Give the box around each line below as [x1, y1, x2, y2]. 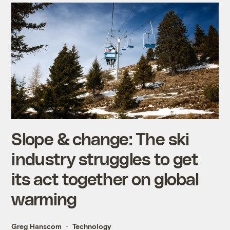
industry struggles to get [11, 148, 198, 168]
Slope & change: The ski [11, 128, 189, 148]
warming [11, 188, 77, 208]
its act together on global [11, 168, 199, 188]
